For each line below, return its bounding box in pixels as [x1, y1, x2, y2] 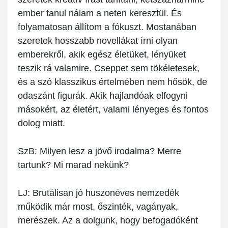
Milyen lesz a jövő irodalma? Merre [37, 146, 181, 157]
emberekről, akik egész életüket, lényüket [18, 49, 186, 60]
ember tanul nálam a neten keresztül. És [18, 8, 182, 19]
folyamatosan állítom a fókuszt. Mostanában [18, 22, 196, 33]
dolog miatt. [18, 118, 65, 129]
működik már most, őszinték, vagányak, [18, 202, 178, 212]
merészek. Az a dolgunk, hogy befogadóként [18, 215, 198, 226]
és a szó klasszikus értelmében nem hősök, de [18, 77, 207, 88]
